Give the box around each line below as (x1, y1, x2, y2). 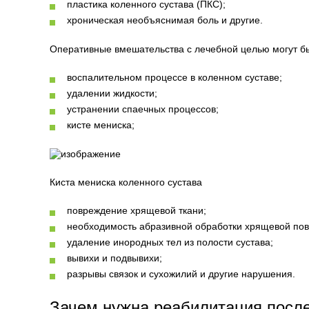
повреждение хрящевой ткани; (67, 205, 206, 216)
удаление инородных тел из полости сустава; (67, 237, 273, 248)
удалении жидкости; (67, 88, 157, 99)
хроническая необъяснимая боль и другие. (67, 14, 263, 26)
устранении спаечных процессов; (67, 103, 219, 114)
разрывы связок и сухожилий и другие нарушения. (67, 268, 295, 279)
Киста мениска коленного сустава (50, 177, 202, 188)
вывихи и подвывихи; (67, 252, 162, 263)
